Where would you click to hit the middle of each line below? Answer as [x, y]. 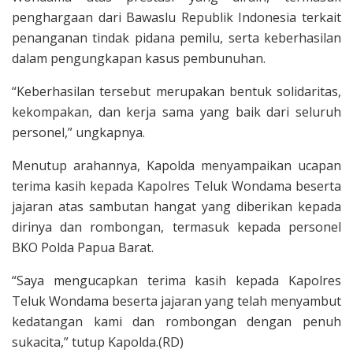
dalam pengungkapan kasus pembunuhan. [139, 58]
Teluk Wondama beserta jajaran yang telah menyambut [176, 301]
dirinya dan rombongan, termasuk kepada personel [176, 227]
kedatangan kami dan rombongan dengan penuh [176, 321]
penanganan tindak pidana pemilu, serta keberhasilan [176, 37]
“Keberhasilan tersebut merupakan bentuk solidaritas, [176, 91]
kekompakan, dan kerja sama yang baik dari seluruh [176, 111]
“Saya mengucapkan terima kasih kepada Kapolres [176, 280]
